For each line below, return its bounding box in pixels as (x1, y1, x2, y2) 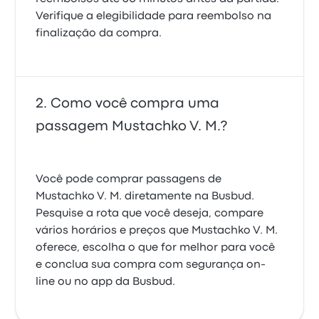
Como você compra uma (51, 98, 220, 110)
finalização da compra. (36, 28, 162, 38)
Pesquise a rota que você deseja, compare (36, 209, 264, 219)
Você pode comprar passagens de (36, 174, 222, 184)
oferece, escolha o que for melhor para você (36, 243, 276, 253)
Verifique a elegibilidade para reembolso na (36, 11, 272, 21)
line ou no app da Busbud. (36, 277, 176, 287)
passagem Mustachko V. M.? (36, 120, 228, 132)
